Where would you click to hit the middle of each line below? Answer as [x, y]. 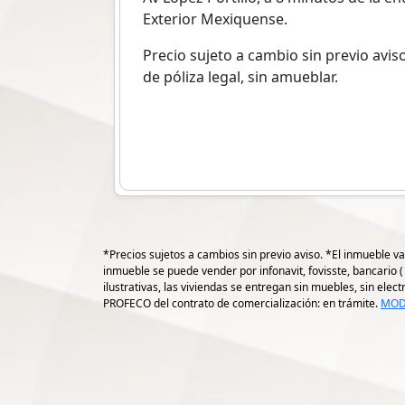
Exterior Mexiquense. [215, 19]
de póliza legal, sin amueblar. [240, 77]
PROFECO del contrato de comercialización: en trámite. [242, 304]
